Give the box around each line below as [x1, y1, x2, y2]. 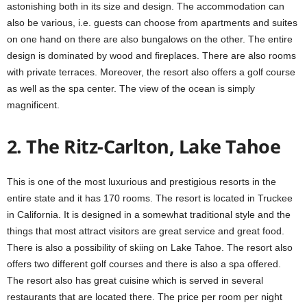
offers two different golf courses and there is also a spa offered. [7, 258, 281, 269]
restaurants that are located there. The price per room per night [7, 291, 282, 302]
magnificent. [7, 99, 60, 110]
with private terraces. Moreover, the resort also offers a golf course [7, 66, 295, 77]
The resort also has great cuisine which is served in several [7, 274, 263, 286]
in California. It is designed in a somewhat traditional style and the [7, 208, 291, 220]
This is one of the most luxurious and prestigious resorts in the [7, 175, 276, 187]
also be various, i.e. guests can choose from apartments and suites [7, 16, 297, 28]
